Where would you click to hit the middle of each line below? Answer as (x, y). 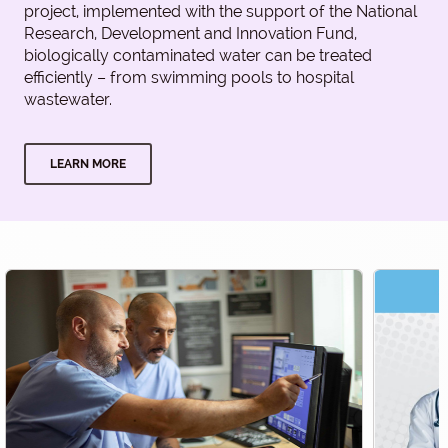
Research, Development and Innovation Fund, (190, 34)
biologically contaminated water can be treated (198, 56)
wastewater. (68, 100)
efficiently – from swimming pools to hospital (189, 78)
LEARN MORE (88, 164)
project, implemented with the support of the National (220, 12)
